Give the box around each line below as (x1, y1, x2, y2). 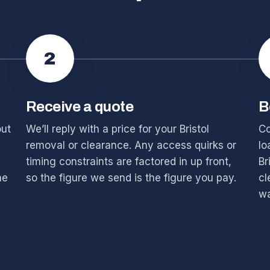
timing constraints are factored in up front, (25, 155, 231, 168)
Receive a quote (25, 99, 134, 115)
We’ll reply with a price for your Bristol (25, 123, 209, 135)
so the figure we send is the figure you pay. (25, 172, 236, 184)
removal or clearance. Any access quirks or (25, 139, 236, 151)
